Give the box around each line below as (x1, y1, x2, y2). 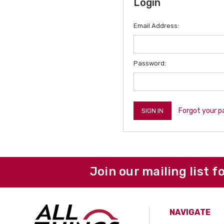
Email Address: (133, 22, 179, 29)
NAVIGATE (169, 207, 211, 217)
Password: (133, 59, 166, 67)
